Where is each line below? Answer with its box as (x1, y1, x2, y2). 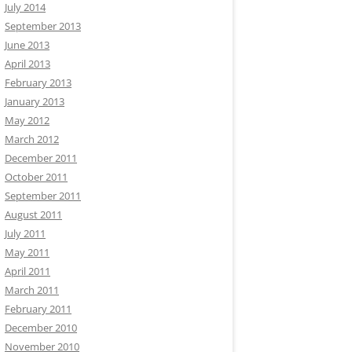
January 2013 (5, 94, 64, 108)
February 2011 (5, 302, 71, 316)
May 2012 (5, 113, 49, 127)
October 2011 (5, 170, 68, 184)
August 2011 (5, 207, 62, 222)
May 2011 (5, 245, 49, 259)
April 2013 (5, 57, 50, 71)
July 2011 (5, 226, 46, 240)
